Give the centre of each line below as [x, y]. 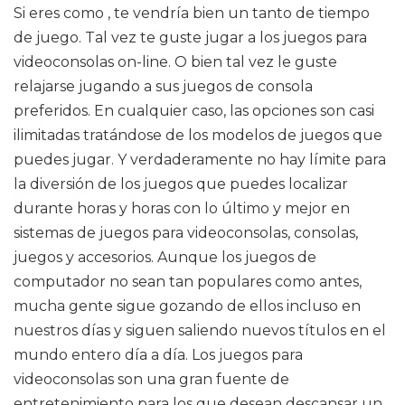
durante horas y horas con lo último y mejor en [182, 208]
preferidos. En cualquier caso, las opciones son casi [194, 111]
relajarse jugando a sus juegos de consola [163, 86]
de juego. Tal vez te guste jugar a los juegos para [190, 38]
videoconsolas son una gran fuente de [151, 379]
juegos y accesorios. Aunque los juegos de [165, 257]
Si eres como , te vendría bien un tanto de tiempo [192, 13]
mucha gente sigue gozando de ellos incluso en [187, 306]
